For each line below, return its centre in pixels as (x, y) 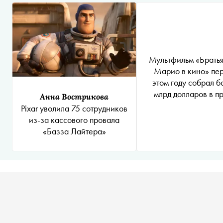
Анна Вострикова (74, 96)
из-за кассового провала (74, 120)
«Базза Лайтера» (74, 131)
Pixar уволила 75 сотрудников (74, 108)
